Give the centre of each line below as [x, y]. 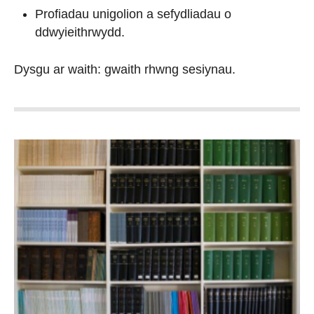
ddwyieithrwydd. [80, 32]
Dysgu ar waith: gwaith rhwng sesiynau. [125, 69]
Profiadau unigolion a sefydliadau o [133, 14]
